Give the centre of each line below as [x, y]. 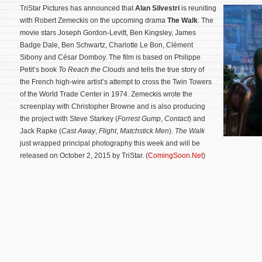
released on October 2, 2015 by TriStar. [83, 156]
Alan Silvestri [158, 8]
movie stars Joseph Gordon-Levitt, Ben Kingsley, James [108, 33]
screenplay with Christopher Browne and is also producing [113, 106]
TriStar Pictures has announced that [77, 8]
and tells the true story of [165, 70]
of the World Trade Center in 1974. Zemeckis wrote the [106, 94]
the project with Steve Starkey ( [69, 119]
